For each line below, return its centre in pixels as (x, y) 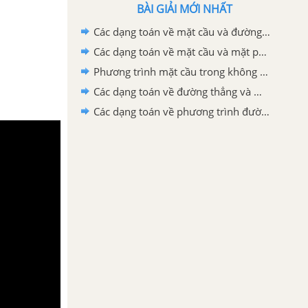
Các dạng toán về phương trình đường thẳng (265, 111)
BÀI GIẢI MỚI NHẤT (184, 9)
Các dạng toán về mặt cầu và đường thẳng (266, 32)
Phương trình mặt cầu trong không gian (264, 71)
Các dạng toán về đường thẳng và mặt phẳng (258, 91)
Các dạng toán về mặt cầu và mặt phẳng (263, 52)
